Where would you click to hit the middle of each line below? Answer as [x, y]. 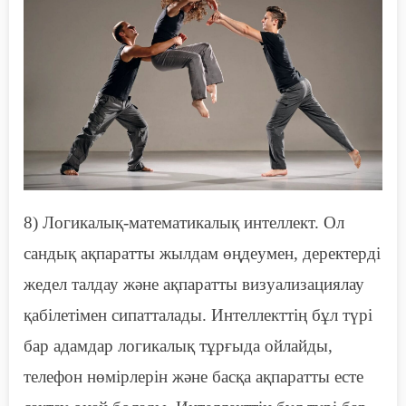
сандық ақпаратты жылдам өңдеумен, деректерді [202, 254]
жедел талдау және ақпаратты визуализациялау [194, 285]
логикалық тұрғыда [187, 346]
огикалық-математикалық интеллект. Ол [199, 223]
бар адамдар [68, 346]
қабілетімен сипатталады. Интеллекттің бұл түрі [198, 315]
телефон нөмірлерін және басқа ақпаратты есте [193, 377]
